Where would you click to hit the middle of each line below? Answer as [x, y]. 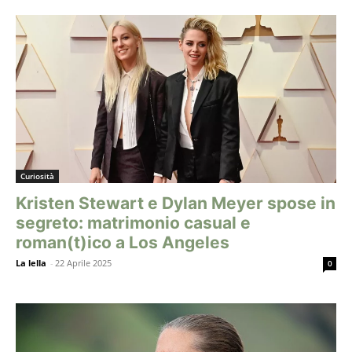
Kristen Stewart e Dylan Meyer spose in [176, 203]
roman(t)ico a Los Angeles [123, 243]
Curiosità [37, 176]
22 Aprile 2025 [83, 263]
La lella [31, 263]
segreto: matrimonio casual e [133, 223]
